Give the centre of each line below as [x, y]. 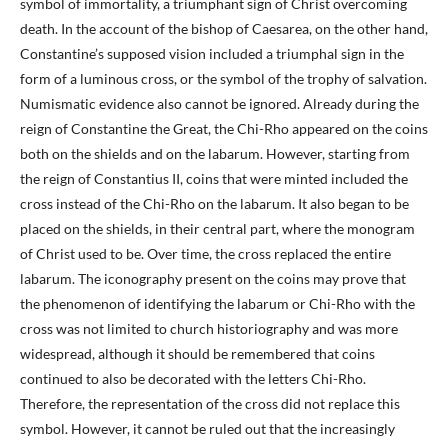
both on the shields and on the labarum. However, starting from [215, 154]
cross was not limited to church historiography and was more [209, 329]
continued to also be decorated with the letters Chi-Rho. [193, 379]
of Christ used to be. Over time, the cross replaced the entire [205, 254]
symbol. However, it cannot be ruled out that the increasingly [207, 429]
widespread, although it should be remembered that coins [197, 354]
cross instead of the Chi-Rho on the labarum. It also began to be [214, 204]
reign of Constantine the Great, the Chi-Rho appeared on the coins [224, 129]
